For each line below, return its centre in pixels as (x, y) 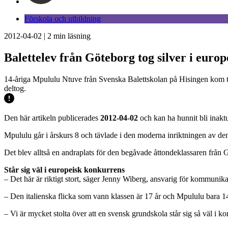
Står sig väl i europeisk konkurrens (64, 169)
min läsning (71, 36)
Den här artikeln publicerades (52, 118)
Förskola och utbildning (63, 19)
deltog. (15, 88)
